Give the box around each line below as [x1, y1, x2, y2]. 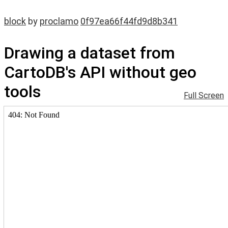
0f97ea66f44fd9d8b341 [80, 16, 178, 26]
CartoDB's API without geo [4, 63, 196, 82]
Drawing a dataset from [4, 43, 175, 63]
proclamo [40, 16, 78, 26]
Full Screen [184, 91, 224, 100]
